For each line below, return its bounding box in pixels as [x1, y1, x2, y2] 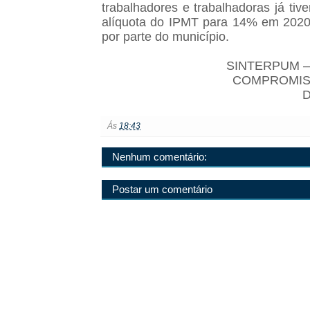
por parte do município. [102, 30, 232, 44]
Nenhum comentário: [112, 151, 207, 163]
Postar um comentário [112, 183, 212, 196]
